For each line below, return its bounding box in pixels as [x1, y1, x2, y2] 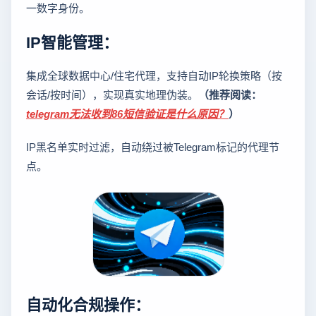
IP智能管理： [26, 29, 119, 52]
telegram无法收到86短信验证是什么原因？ [26, 105, 229, 121]
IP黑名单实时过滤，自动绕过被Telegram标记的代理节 [26, 138, 279, 154]
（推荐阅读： [198, 86, 262, 102]
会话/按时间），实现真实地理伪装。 [26, 86, 198, 102]
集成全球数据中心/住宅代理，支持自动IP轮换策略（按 [26, 67, 282, 83]
